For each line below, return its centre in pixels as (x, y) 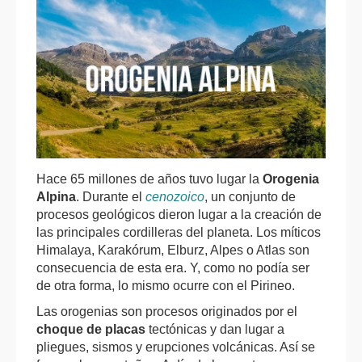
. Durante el (111, 197)
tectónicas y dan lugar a (215, 330)
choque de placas (91, 330)
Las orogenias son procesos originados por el (167, 312)
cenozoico (175, 197)
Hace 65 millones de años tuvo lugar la (149, 179)
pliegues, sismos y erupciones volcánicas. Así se (176, 347)
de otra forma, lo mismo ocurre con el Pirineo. (167, 286)
